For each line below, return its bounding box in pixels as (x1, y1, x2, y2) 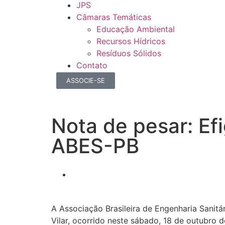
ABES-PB (51, 133, 139, 158)
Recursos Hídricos (96, 36, 165, 46)
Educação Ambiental (96, 24, 175, 34)
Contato (76, 60, 107, 70)
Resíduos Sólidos (96, 48, 161, 58)
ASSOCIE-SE (66, 76, 105, 84)
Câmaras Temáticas (76, 12, 151, 22)
